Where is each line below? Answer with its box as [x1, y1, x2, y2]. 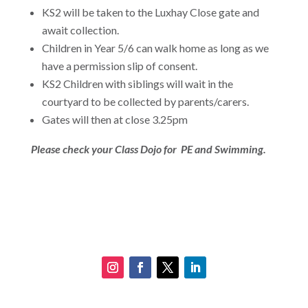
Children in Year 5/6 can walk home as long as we [41, 41, 269, 54]
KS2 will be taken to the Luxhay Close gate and [41, 5, 259, 19]
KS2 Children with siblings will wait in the [41, 76, 233, 90]
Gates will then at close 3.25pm [41, 112, 188, 126]
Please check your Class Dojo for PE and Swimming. [30, 142, 266, 155]
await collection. [41, 23, 119, 36]
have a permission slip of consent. [41, 58, 197, 72]
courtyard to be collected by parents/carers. [41, 94, 249, 108]
